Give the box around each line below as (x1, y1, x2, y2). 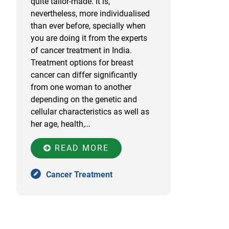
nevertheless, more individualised (31, 9, 150, 18)
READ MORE (52, 143, 109, 153)
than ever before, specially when (31, 21, 146, 31)
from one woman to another (31, 82, 131, 92)
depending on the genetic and (31, 95, 137, 104)
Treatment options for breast (31, 58, 133, 67)
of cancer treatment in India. (31, 45, 134, 55)
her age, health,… (31, 119, 90, 129)
